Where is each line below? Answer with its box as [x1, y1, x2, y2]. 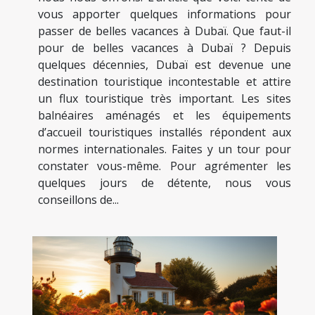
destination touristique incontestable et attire [38, 73, 291, 89]
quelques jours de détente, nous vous [38, 174, 291, 191]
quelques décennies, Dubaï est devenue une [38, 56, 291, 72]
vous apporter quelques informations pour [38, 6, 291, 22]
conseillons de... [38, 191, 119, 207]
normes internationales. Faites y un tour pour [38, 141, 291, 157]
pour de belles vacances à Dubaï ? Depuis [38, 39, 291, 56]
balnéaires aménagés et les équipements [38, 107, 291, 123]
